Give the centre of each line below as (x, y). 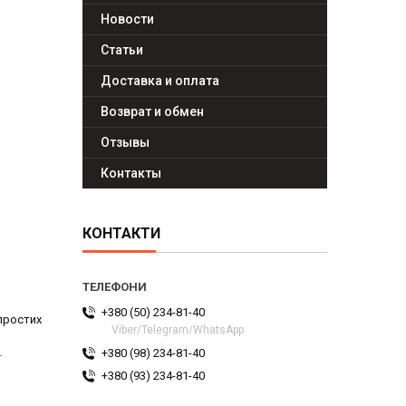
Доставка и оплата (160, 81)
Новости (127, 19)
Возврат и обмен (152, 112)
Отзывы (125, 143)
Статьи (122, 50)
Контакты (131, 174)
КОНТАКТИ (121, 234)
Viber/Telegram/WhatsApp (178, 330)
